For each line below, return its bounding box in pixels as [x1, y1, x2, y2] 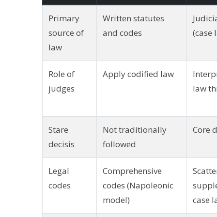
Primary [48, 12, 79, 24]
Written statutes [103, 12, 164, 24]
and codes [103, 27, 142, 38]
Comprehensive [103, 165, 162, 176]
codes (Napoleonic [103, 179, 173, 191]
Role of [48, 68, 75, 79]
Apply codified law [103, 68, 174, 79]
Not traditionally [103, 124, 167, 135]
